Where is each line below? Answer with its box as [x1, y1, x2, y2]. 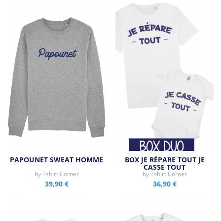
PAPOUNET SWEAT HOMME [10, 155, 103, 165]
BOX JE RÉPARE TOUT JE [124, 155, 205, 165]
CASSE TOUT [144, 162, 185, 172]
